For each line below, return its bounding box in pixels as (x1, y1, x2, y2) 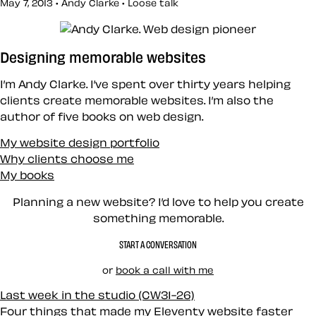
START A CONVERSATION (119, 239, 197, 250)
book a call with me (116, 264, 214, 275)
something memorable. (92, 212, 224, 224)
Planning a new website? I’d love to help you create (12, 195, 304, 207)
